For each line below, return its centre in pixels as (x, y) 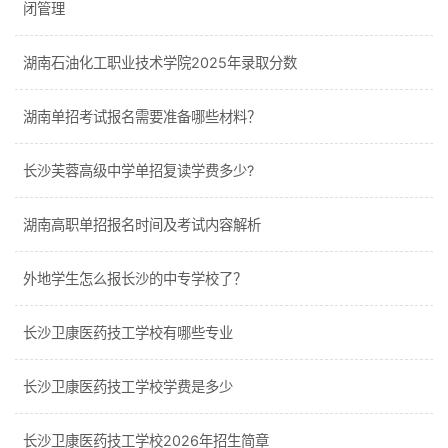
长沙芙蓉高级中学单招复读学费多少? (138, 170)
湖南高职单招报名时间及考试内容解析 (142, 224)
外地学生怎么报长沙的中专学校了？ (135, 278)
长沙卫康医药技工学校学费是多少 (128, 386)
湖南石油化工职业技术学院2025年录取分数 (160, 62)
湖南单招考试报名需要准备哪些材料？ (142, 116)
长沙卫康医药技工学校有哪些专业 (128, 332)
